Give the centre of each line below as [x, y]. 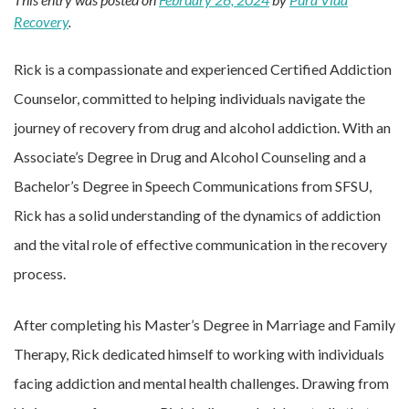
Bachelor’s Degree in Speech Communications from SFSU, [193, 186]
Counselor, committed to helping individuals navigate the [189, 98]
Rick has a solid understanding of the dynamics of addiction [197, 215]
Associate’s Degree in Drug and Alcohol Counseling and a [190, 157]
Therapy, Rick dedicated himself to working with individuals [199, 354]
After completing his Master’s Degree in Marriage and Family [204, 325]
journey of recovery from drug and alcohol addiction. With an [202, 127]
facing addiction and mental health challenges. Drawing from [201, 383]
